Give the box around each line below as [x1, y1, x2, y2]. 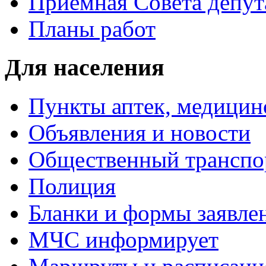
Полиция [28, 173, 116, 199]
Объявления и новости [28, 119, 251, 145]
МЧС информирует [28, 226, 218, 252]
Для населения [5, 54, 164, 81]
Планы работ [28, 16, 156, 42]
